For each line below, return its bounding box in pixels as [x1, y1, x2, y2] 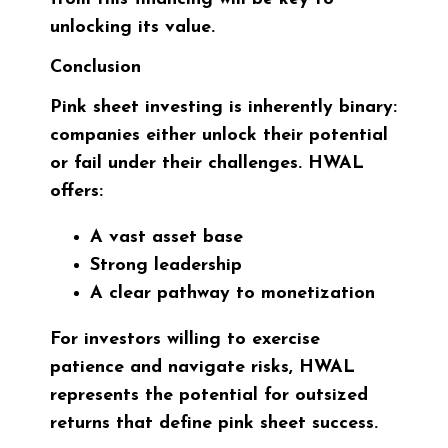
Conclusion [50, 58, 141, 78]
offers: [50, 182, 103, 202]
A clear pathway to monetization [90, 284, 375, 304]
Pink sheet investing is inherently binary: [50, 98, 397, 118]
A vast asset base [90, 228, 243, 248]
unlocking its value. [50, 18, 215, 38]
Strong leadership [90, 256, 242, 276]
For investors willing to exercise [50, 330, 320, 350]
